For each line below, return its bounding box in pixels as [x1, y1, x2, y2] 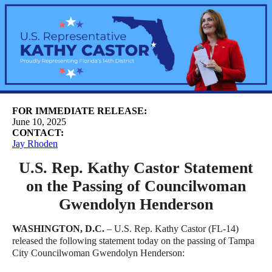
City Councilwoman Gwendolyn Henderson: [12, 248, 185, 258]
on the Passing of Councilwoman [26, 177, 246, 195]
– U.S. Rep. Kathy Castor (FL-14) [107, 223, 239, 234]
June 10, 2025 [12, 117, 66, 127]
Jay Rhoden [12, 138, 58, 149]
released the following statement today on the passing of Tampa [12, 236, 254, 246]
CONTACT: [12, 127, 64, 138]
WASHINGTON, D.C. [12, 223, 104, 234]
